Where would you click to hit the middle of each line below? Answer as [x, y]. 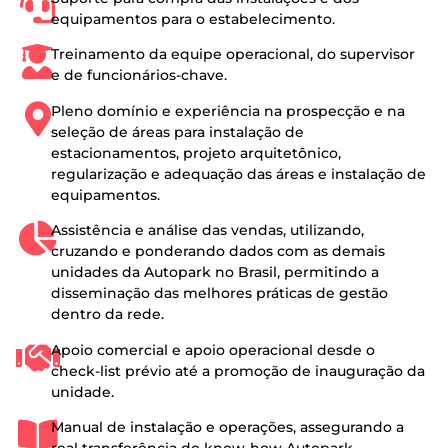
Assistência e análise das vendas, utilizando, [208, 230]
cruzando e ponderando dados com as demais [218, 251]
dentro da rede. [108, 314]
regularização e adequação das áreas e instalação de [239, 173]
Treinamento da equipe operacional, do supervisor [233, 54]
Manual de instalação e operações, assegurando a [228, 426]
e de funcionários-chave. [139, 75]
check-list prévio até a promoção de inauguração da [238, 370]
